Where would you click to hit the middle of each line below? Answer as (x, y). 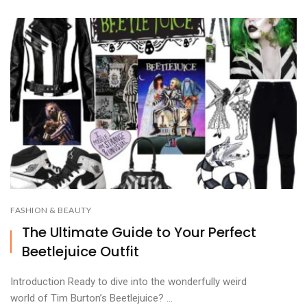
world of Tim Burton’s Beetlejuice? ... (91, 298)
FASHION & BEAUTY (51, 210)
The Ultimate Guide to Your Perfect (139, 232)
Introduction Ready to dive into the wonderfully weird (128, 281)
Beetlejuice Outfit (81, 251)
